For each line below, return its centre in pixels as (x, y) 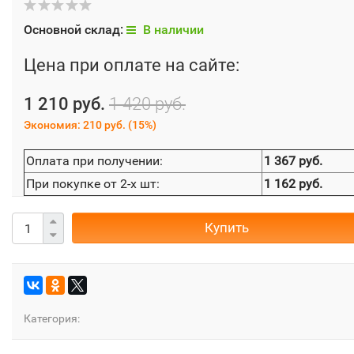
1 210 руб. (64, 104)
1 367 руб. (293, 161)
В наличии (172, 30)
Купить (226, 228)
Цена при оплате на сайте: (132, 66)
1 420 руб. (147, 104)
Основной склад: (75, 30)
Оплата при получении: (94, 161)
